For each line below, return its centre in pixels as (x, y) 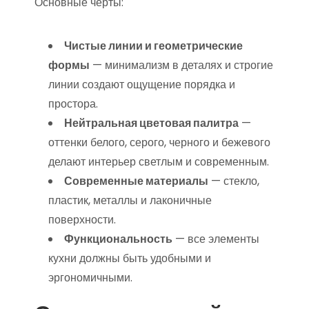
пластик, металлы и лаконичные (130, 200)
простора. (73, 104)
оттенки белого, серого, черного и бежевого (159, 142)
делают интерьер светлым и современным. (159, 162)
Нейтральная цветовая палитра (151, 123)
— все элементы (216, 239)
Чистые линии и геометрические (153, 46)
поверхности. (82, 220)
